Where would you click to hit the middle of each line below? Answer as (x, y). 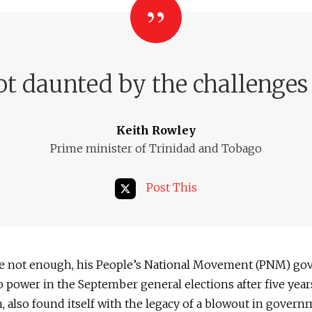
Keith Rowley (156, 130)
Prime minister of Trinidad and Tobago (156, 148)
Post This (172, 188)
